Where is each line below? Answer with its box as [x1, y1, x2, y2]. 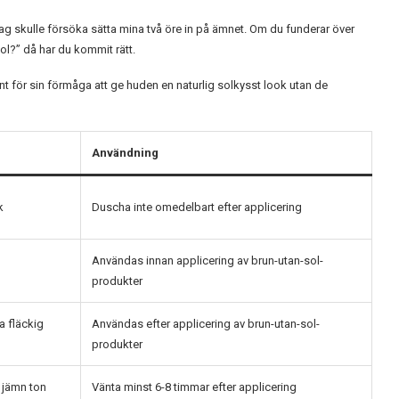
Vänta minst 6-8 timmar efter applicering [92, 379, 297, 394]
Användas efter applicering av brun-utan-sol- [92, 316, 320, 330]
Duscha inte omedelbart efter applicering [92, 199, 302, 214]
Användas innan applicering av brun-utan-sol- [92, 253, 323, 267]
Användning [92, 145, 159, 159]
